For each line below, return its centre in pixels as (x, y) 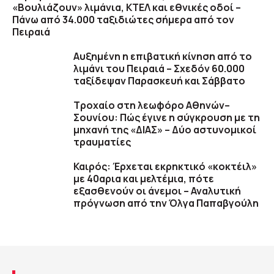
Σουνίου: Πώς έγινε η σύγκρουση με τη (167, 118)
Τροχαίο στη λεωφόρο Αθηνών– (152, 106)
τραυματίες (102, 142)
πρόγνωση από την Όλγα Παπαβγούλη (166, 203)
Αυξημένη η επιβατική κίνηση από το (163, 57)
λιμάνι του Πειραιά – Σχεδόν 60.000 (159, 69)
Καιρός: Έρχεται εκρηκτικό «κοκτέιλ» (165, 167)
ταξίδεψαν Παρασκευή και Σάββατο (159, 81)
